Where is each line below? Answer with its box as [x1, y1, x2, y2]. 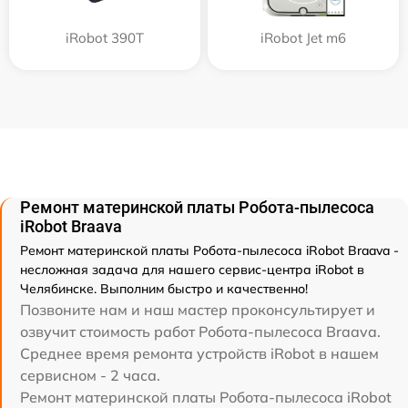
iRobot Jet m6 [260, 28, 346, 46]
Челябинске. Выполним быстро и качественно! [20, 280, 308, 297]
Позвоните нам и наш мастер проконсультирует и [20, 300, 375, 319]
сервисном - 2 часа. [20, 365, 160, 384]
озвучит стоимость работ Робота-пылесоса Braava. [20, 321, 381, 341]
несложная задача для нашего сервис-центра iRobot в [20, 260, 364, 278]
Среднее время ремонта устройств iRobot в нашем [20, 343, 379, 362]
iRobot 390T [66, 28, 144, 46]
